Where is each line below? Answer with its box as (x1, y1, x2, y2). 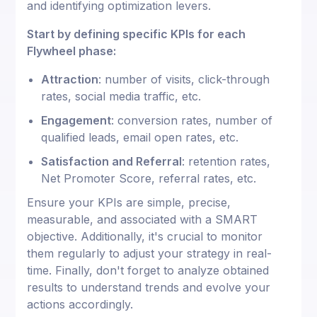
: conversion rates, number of (111, 113, 273, 127)
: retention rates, (182, 154, 271, 168)
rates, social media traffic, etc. (41, 88, 202, 103)
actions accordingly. (27, 296, 134, 311)
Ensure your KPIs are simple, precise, (27, 195, 231, 209)
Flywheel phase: (27, 43, 117, 58)
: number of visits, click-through (98, 71, 270, 86)
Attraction (41, 71, 99, 86)
